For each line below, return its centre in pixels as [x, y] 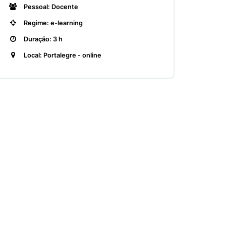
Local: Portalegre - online [62, 55]
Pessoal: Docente [50, 7]
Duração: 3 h [42, 39]
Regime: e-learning [52, 23]
